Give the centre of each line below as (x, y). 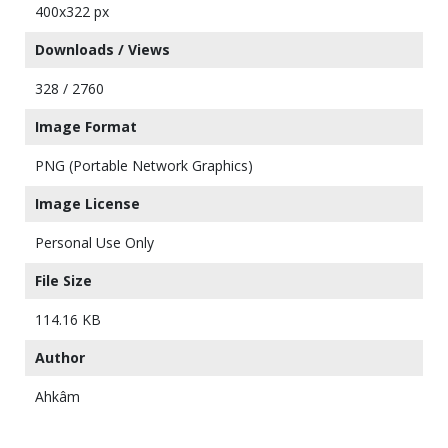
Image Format (86, 126)
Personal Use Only (94, 242)
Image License (87, 203)
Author (60, 357)
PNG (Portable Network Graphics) (144, 165)
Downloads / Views (102, 49)
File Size (63, 280)
